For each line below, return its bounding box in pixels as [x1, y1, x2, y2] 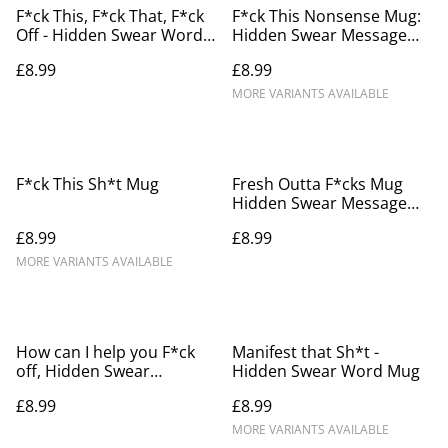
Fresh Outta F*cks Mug [232, 172, 403, 195]
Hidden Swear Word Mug [232, 359, 420, 382]
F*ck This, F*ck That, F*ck [16, 4, 204, 27]
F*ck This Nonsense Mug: [232, 4, 421, 27]
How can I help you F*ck [16, 340, 195, 363]
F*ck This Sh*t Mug [16, 172, 159, 195]
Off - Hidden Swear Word [16, 23, 203, 46]
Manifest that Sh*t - [232, 340, 379, 363]
